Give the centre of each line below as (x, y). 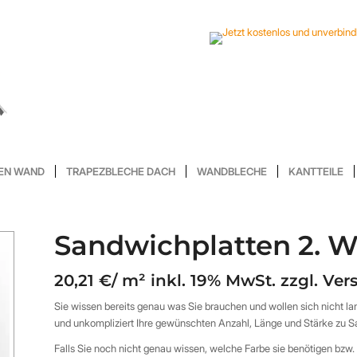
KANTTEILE (316, 171)
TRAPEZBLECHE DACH (121, 171)
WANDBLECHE (232, 171)
